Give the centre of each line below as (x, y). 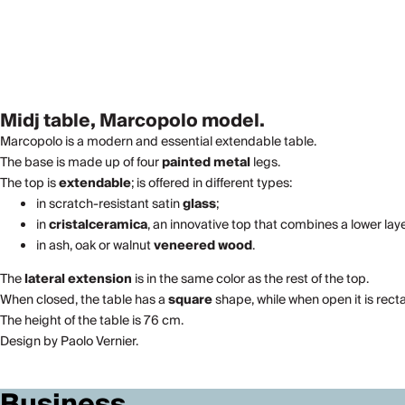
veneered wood (203, 246)
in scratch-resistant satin (109, 204)
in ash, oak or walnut (95, 246)
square (190, 300)
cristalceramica (98, 225)
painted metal (206, 163)
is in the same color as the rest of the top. (250, 279)
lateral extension (78, 279)
